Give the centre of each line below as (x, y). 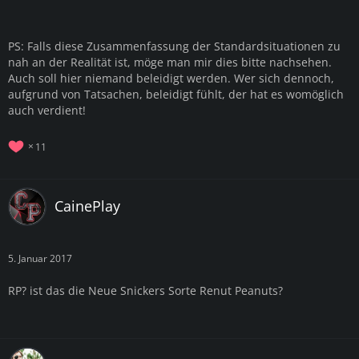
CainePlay (87, 206)
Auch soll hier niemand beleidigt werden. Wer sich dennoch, (171, 78)
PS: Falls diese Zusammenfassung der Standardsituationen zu (174, 46)
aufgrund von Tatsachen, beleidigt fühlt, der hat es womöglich (176, 94)
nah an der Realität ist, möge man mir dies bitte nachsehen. (170, 62)
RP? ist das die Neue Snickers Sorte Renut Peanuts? (145, 290)
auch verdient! (47, 110)
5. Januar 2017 (40, 258)
